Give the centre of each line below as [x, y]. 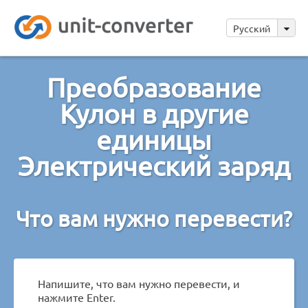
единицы [154, 139]
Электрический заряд [154, 165]
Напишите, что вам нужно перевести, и [139, 283]
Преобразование [154, 87]
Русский [253, 28]
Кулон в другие [154, 113]
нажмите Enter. [77, 297]
